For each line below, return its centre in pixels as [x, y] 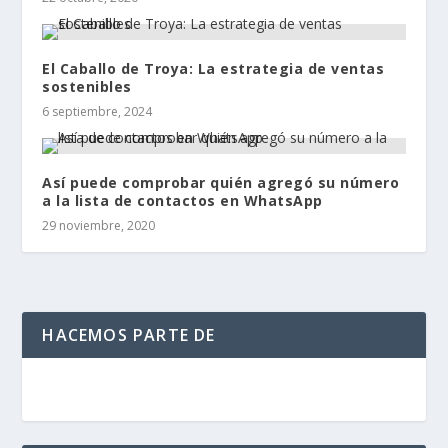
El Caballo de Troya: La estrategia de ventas [213, 69]
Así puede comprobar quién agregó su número [221, 183]
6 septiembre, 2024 [97, 112]
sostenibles [87, 87]
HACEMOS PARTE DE [129, 335]
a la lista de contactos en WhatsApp [182, 201]
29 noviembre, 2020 [99, 226]
